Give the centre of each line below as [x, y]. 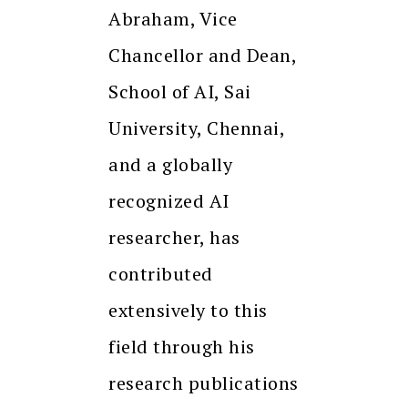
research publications [204, 382]
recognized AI [169, 200]
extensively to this [188, 310]
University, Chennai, [196, 127]
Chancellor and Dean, [202, 55]
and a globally [170, 164]
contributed [161, 273]
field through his [182, 346]
